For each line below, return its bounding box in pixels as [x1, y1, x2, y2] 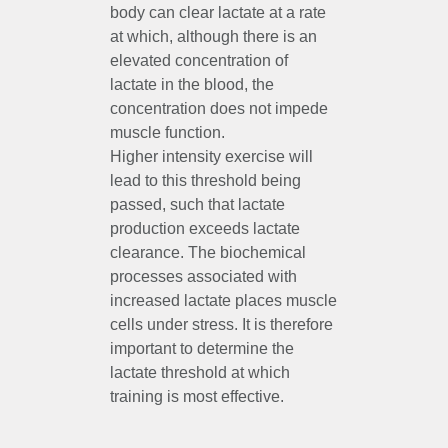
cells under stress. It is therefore [110, 316, 333, 334]
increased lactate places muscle [110, 292, 337, 310]
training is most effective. [110, 388, 284, 406]
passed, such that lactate [110, 196, 285, 214]
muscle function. [110, 124, 225, 142]
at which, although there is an [110, 28, 317, 46]
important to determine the [110, 340, 294, 358]
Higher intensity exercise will [110, 148, 313, 166]
